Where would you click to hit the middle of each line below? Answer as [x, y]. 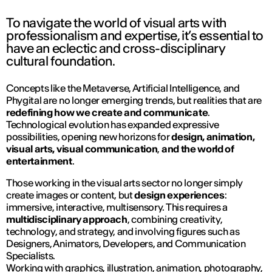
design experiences [179, 195]
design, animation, [213, 137]
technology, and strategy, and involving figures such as [123, 232]
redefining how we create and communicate [107, 113]
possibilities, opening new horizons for [89, 137]
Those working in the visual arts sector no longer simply [125, 183]
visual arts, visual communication [82, 149]
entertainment [39, 161]
